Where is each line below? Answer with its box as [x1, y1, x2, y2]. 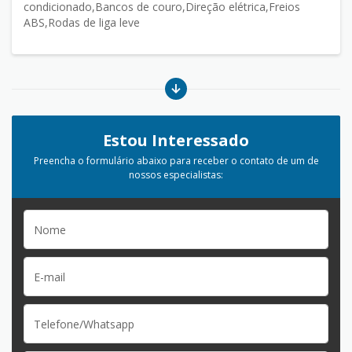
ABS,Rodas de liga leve [24, 15, 140, 30]
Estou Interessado [103, 130, 249, 151]
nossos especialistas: [129, 168, 223, 181]
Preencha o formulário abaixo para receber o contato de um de [33, 154, 319, 167]
